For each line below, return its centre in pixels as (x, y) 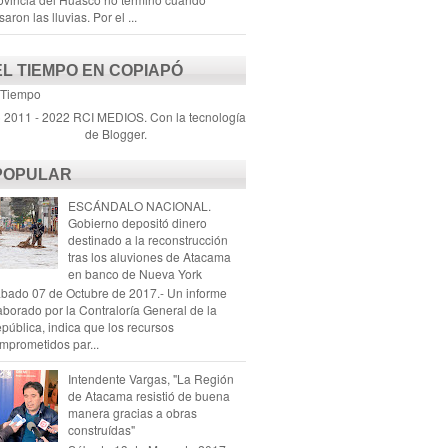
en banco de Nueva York (134, 273)
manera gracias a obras (132, 413)
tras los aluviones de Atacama (149, 256)
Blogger (123, 134)
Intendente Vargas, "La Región (150, 379)
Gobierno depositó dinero (137, 222)
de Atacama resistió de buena (148, 396)
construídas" (101, 430)
